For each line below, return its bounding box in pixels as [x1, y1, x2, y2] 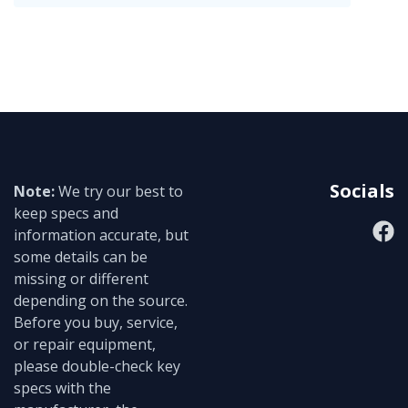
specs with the [14, 378, 111, 399]
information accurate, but [14, 225, 189, 246]
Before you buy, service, [14, 312, 178, 333]
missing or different [14, 269, 148, 290]
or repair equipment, [14, 334, 156, 355]
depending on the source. [14, 291, 188, 311]
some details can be [14, 247, 148, 268]
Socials [330, 178, 394, 204]
